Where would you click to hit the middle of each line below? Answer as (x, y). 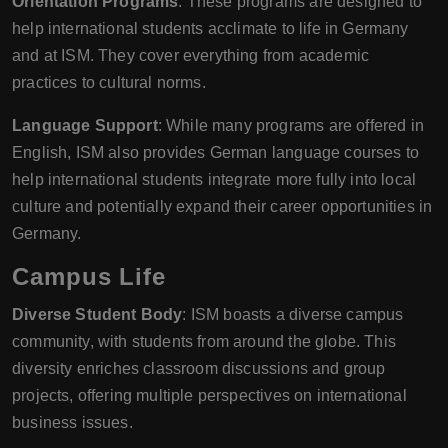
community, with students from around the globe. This (204, 341)
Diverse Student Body (97, 314)
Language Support (85, 125)
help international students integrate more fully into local (214, 179)
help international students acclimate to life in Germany (210, 28)
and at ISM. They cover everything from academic (191, 55)
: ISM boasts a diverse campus (293, 314)
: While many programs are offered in (290, 125)
